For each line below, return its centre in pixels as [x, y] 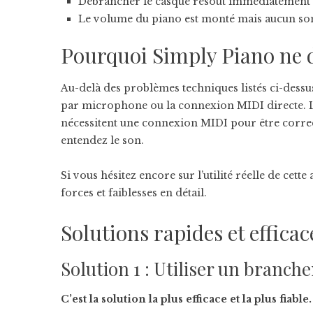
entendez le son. [102, 140]
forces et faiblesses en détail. [134, 193]
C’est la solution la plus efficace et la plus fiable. [186, 299]
